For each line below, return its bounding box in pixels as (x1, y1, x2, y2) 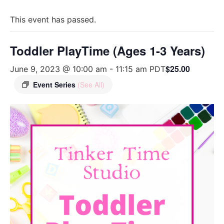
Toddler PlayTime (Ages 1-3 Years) (10, 42, 205, 59)
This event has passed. (10, 14, 96, 24)
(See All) (77, 79, 104, 89)
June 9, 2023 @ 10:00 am (10, 64, 107, 74)
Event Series (33, 79, 77, 89)
